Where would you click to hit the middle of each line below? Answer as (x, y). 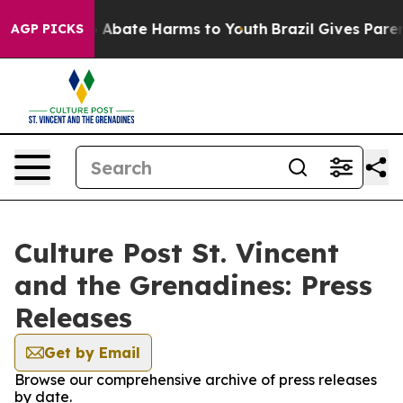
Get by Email (92, 353)
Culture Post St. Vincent (177, 253)
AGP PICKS (47, 29)
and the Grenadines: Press (193, 285)
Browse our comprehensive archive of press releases (196, 380)
